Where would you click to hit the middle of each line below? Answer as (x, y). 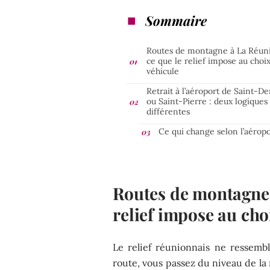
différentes (168, 111)
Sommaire (176, 20)
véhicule (163, 71)
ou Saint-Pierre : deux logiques (207, 101)
